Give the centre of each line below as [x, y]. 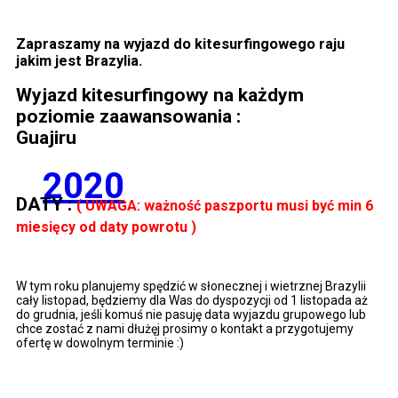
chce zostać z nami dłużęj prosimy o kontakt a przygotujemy [185, 328]
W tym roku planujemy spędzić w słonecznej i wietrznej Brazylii [191, 286]
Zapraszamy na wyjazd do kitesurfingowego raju [180, 44]
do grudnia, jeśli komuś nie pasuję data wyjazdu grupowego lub [191, 314]
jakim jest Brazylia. [79, 61]
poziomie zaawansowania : [128, 117]
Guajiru [48, 138]
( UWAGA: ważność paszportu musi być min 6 [225, 206]
